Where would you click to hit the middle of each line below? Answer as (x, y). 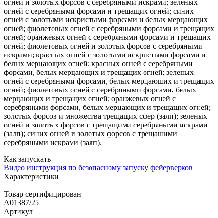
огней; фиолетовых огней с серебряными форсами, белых (100, 90)
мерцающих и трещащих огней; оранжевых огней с (90, 98)
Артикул (18, 211)
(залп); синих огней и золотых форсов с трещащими (91, 133)
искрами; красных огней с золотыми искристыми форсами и (105, 54)
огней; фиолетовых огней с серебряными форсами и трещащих (109, 28)
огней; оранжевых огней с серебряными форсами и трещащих (107, 37)
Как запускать (27, 159)
